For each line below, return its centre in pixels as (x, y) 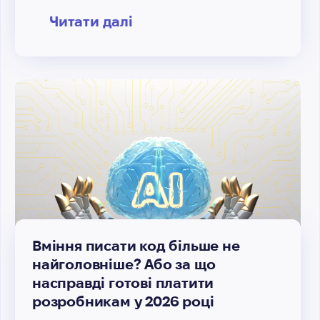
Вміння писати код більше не (136, 246)
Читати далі (91, 21)
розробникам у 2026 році (123, 301)
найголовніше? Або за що (124, 264)
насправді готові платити (123, 283)
